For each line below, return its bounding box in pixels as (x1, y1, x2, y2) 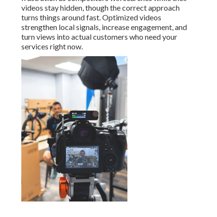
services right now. (21, 42, 83, 51)
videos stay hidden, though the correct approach (21, 3, 180, 13)
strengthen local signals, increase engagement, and (21, 22, 187, 32)
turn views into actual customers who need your (21, 32, 177, 42)
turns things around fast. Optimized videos (21, 13, 161, 22)
